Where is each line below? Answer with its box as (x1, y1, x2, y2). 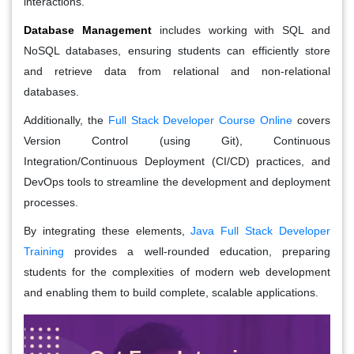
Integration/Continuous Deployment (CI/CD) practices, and (24, 154, 330, 168)
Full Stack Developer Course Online (107, 113, 293, 126)
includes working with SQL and (151, 23, 331, 36)
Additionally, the (24, 113, 108, 126)
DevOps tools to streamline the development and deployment (24, 175, 330, 188)
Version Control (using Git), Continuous (24, 134, 330, 147)
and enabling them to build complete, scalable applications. (24, 285, 318, 299)
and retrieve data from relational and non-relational (24, 64, 330, 77)
